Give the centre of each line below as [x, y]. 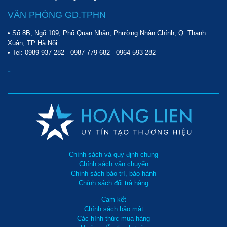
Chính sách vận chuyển [113, 164]
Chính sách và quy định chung [113, 154]
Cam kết [113, 199]
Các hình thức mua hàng [113, 218]
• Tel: [16, 52]
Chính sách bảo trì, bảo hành [113, 173]
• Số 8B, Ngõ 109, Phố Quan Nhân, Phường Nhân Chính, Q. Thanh [107, 33]
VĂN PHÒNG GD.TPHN [57, 14]
